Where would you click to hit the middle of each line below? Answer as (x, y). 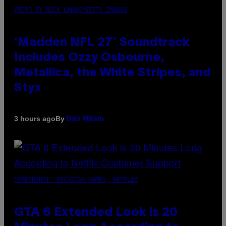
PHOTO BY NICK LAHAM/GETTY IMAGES (71, 9)
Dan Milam (85, 119)
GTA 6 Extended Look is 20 (96, 213)
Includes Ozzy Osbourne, (89, 58)
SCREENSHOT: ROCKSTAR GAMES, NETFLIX (76, 179)
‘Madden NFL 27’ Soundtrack (102, 43)
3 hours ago (35, 119)
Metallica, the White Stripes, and (112, 73)
